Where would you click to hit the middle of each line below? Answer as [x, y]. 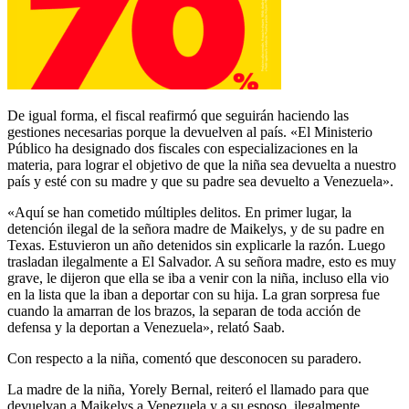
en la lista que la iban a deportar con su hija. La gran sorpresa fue [194, 294]
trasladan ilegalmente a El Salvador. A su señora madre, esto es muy [202, 261]
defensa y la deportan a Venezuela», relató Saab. [146, 327]
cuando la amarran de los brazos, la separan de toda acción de [184, 310]
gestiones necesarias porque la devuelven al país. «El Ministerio [190, 131]
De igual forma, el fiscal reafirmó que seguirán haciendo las [178, 115]
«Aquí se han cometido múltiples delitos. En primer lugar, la [179, 212]
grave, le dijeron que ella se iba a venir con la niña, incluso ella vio [198, 278]
